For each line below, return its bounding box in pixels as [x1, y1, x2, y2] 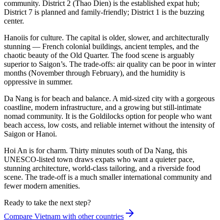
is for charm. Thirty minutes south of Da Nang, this [27, 146, 187, 155]
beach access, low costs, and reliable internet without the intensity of [4, 121, 215, 130]
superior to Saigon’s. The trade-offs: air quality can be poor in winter [4, 60, 216, 69]
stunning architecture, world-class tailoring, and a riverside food [4, 164, 200, 173]
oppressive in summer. [4, 78, 73, 86]
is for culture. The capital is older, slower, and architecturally [23, 33, 209, 42]
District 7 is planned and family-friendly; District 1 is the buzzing [4, 8, 204, 17]
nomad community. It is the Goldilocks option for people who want [4, 112, 212, 121]
